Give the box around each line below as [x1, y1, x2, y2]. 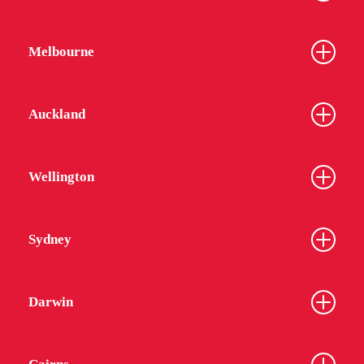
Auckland [28, 106, 85, 123]
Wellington [28, 169, 94, 185]
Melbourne [28, 44, 94, 60]
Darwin [28, 294, 73, 310]
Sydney [28, 232, 71, 248]
